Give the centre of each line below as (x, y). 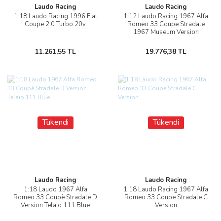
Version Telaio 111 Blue (55, 205)
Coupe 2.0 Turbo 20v (55, 24)
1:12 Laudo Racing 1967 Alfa (166, 17)
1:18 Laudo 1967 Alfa (55, 190)
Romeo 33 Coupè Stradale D (55, 198)
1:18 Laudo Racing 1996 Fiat (55, 17)
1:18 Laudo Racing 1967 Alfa (166, 190)
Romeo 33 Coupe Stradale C (166, 198)
